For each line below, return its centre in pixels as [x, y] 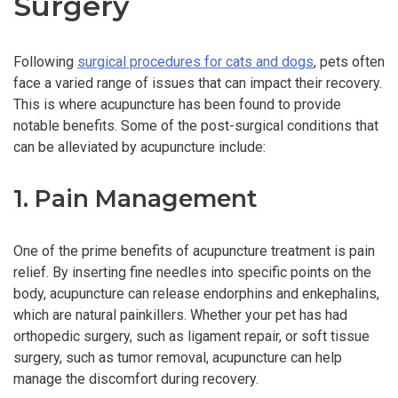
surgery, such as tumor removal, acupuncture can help [178, 357]
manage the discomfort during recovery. [136, 378]
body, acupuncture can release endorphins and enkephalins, [196, 293]
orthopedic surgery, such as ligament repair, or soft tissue [191, 336]
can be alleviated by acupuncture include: [139, 147]
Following [45, 61]
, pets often [349, 61]
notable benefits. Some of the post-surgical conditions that [196, 125]
